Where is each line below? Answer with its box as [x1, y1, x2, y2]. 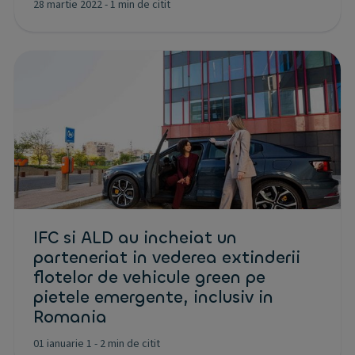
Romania [33, 306, 107, 328]
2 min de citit [100, 335, 160, 352]
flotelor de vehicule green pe [33, 266, 265, 288]
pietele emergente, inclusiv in [33, 286, 273, 308]
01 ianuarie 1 [33, 335, 92, 352]
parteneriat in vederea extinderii [33, 246, 300, 269]
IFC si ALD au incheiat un [33, 227, 237, 249]
